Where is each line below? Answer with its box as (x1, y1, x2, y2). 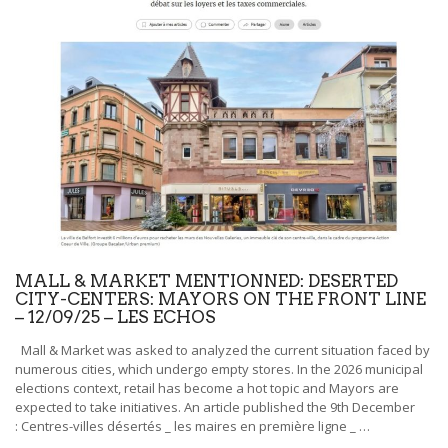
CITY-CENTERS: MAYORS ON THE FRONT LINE (15, 288, 426, 309)
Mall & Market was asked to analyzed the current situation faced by (15, 340, 430, 359)
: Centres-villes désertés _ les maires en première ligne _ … (15, 416, 370, 435)
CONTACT (30, 63, 106, 81)
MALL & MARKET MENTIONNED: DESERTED (15, 270, 398, 291)
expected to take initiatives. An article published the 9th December (15, 397, 415, 416)
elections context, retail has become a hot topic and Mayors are (15, 378, 399, 397)
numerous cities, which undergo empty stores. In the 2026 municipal (15, 359, 423, 378)
